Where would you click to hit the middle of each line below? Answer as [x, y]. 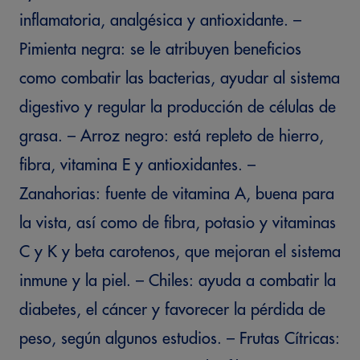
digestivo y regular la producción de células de [178, 107]
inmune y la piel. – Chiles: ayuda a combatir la [178, 281]
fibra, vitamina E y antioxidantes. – [137, 165]
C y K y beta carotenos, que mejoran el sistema [180, 252]
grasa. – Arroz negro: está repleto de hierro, [172, 136]
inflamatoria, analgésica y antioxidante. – [160, 20]
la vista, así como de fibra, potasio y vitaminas [178, 223]
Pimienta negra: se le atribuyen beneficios [160, 49]
